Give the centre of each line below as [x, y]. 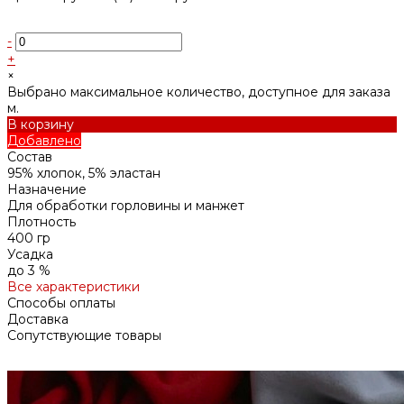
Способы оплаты [61, 303]
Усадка [30, 254]
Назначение [47, 189]
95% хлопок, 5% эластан [84, 173]
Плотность [41, 221]
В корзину [41, 124]
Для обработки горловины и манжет [126, 205]
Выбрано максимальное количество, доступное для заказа [199, 92]
